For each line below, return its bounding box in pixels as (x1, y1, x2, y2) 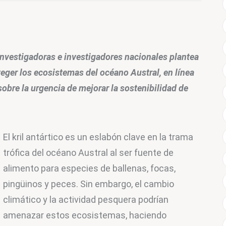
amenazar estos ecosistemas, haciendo (3, 210, 169, 221)
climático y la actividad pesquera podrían (3, 194, 171, 205)
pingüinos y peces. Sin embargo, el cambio (3, 179, 177, 190)
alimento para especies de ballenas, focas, (3, 163, 178, 174)
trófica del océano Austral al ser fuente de (3, 147, 176, 158)
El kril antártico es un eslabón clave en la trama (3, 132, 196, 143)
